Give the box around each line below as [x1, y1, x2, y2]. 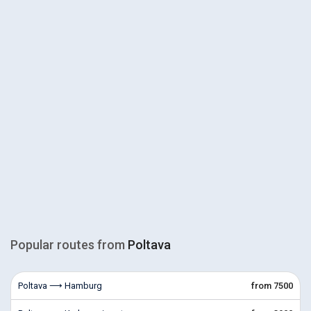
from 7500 [251, 280, 293, 291]
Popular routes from [10, 237, 128, 252]
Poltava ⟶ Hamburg [18, 280, 102, 291]
